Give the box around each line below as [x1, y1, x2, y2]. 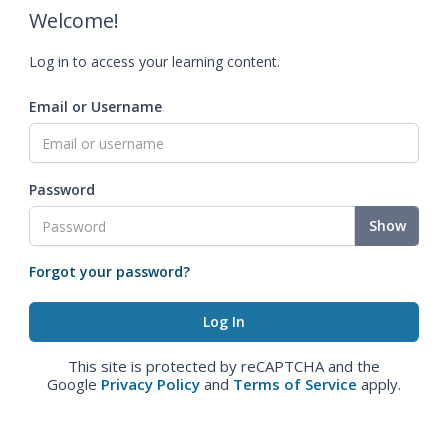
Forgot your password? [29, 262, 190, 281]
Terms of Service [233, 374, 357, 394]
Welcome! [29, 7, 119, 34]
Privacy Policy [101, 374, 200, 394]
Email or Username [29, 97, 162, 116]
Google [47, 374, 101, 394]
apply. [357, 374, 401, 394]
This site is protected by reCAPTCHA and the [68, 356, 380, 376]
